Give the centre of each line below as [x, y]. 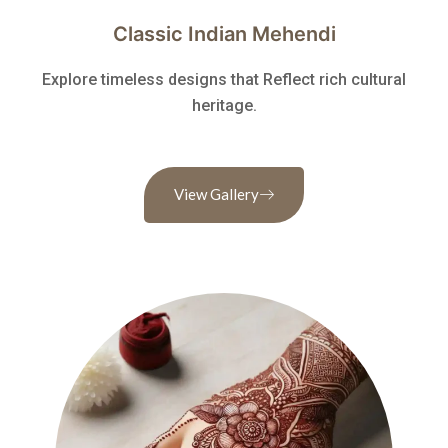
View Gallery [216, 193]
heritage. [224, 105]
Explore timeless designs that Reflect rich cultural [224, 79]
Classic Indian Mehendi [224, 33]
